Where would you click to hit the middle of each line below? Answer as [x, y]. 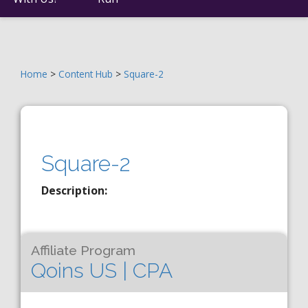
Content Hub [86, 74]
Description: [74, 190]
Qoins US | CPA [102, 271]
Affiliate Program [83, 251]
